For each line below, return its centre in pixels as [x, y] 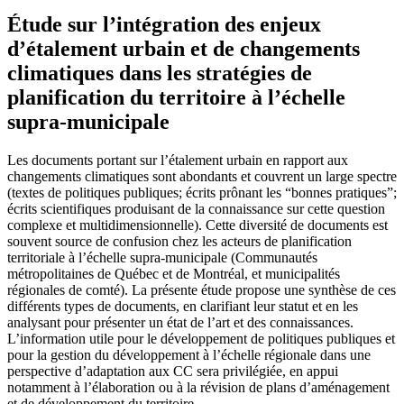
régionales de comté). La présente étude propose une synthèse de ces [202, 289]
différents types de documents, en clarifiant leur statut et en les [183, 306]
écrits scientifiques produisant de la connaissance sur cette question [196, 208]
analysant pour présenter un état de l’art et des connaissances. [180, 322]
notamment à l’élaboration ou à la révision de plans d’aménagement [198, 387]
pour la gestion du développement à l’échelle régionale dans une [189, 354]
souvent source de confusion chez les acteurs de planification [179, 241]
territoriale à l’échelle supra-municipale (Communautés [162, 257]
